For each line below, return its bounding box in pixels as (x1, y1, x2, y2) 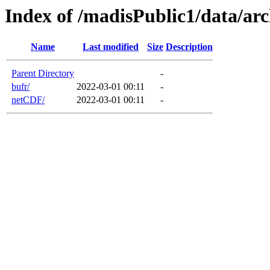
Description (166, 42, 213, 52)
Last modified (83, 42, 139, 52)
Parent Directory (11, 68, 74, 79)
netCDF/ (11, 95, 45, 105)
